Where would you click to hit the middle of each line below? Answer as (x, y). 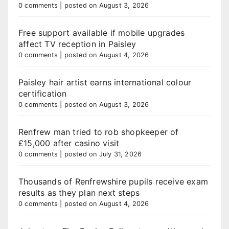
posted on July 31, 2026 (103, 154)
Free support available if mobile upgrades (102, 33)
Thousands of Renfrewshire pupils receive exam (113, 181)
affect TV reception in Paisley (77, 44)
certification (43, 94)
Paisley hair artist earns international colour (105, 82)
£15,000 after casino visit (69, 143)
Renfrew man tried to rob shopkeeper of (99, 132)
